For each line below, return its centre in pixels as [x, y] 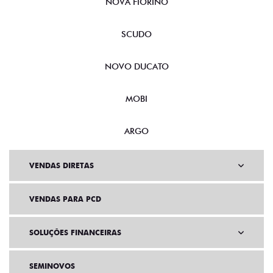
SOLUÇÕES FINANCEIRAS [75, 232]
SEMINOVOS [52, 266]
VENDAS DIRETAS [62, 165]
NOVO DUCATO [136, 66]
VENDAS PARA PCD [65, 199]
